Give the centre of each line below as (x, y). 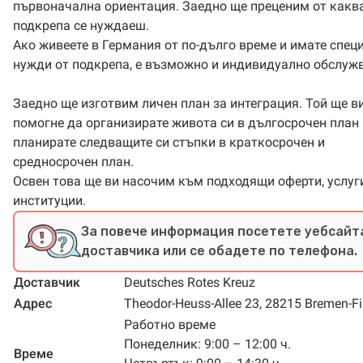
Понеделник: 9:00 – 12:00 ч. (207, 344)
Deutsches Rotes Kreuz (190, 282)
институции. (49, 201)
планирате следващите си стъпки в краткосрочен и (169, 142)
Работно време (170, 325)
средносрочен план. (73, 162)
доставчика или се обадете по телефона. (219, 251)
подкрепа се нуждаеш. (81, 26)
